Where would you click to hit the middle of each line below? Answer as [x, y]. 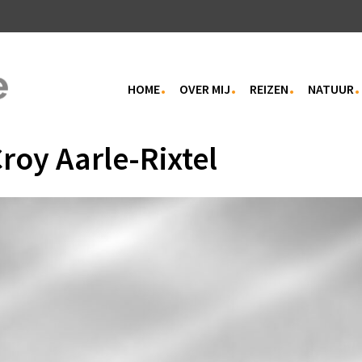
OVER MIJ [205, 88]
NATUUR [331, 88]
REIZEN [269, 88]
